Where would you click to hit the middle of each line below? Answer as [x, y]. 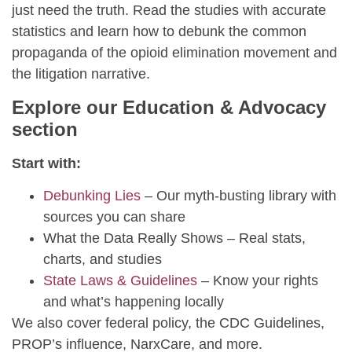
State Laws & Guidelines [120, 280]
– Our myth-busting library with [238, 195]
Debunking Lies [92, 195]
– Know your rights [258, 280]
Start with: [46, 163]
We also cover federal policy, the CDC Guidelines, [168, 323]
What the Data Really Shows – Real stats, [174, 238]
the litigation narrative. [81, 74]
